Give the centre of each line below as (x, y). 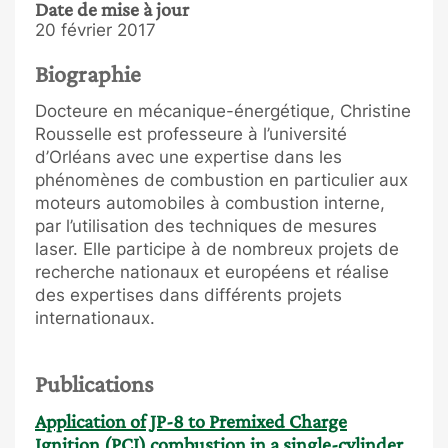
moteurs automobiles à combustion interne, (210, 202)
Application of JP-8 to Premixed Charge (191, 420)
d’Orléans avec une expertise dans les (188, 156)
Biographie (88, 73)
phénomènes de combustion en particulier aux (221, 179)
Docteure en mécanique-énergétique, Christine (223, 110)
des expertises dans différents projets (188, 294)
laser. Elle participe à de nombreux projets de (217, 248)
